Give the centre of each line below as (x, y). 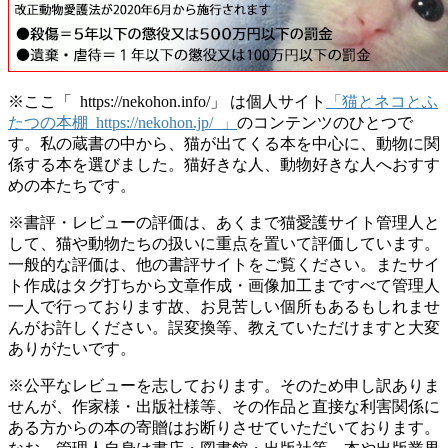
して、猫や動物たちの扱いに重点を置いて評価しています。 (224, 243)
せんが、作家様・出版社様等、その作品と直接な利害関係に (224, 406)
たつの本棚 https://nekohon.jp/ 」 (122, 122)
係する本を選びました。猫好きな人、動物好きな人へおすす (224, 164)
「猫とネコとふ (382, 101)
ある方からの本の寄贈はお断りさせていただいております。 (224, 427)
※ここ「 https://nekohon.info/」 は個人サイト (167, 101)
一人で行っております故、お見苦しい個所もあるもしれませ (224, 306)
